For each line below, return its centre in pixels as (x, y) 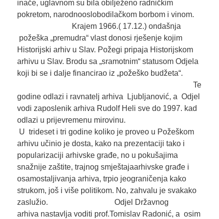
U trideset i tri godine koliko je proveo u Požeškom (105, 132)
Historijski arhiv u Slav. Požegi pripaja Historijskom (105, 50)
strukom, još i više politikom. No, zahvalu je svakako (107, 191)
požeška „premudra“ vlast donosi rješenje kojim (99, 38)
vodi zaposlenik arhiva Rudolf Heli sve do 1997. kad (107, 109)
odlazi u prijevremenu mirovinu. (108, 120)
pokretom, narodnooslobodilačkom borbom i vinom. (109, 15)
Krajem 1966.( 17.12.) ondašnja (99, 26)
